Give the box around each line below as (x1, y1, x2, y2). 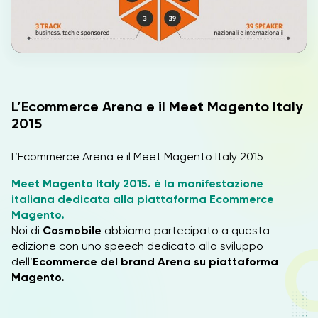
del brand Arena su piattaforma (100, 255, 278, 268)
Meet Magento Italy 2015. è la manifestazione (11, 177, 263, 190)
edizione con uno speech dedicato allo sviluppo (11, 239, 263, 253)
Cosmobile (43, 224, 102, 237)
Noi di (11, 224, 43, 237)
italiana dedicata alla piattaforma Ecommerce (11, 192, 274, 206)
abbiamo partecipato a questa (102, 224, 270, 237)
